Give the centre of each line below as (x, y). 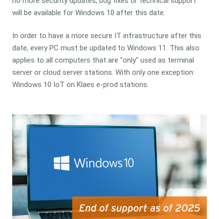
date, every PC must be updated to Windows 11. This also (106, 48)
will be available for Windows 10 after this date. (88, 12)
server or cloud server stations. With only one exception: (103, 73)
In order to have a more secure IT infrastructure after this (107, 36)
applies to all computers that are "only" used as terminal (103, 60)
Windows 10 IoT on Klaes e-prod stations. (80, 85)
